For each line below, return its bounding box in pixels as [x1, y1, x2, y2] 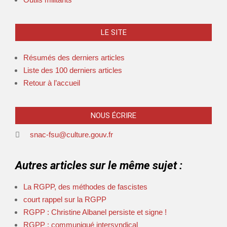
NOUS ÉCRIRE [91, 111, 136, 120]
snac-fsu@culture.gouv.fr [30, 130, 113, 139]
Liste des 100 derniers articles [23, 66, 122, 74]
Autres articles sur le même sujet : [15, 159, 182, 172]
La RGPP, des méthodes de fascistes [23, 182, 147, 191]
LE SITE [100, 28, 127, 37]
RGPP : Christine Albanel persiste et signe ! [23, 208, 167, 216]
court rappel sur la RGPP [23, 195, 106, 204]
